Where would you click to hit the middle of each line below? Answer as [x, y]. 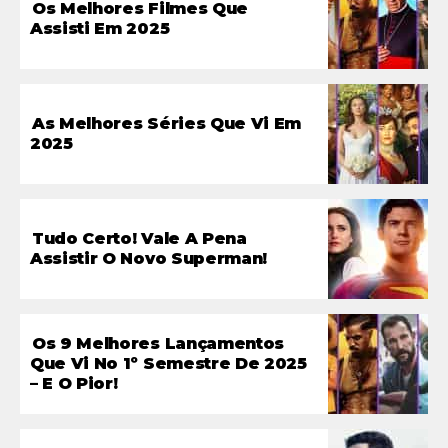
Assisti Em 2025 [100, 28]
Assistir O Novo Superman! [148, 258]
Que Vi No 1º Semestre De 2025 [168, 363]
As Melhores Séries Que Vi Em [167, 123]
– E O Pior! [74, 383]
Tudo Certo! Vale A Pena [139, 238]
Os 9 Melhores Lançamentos [158, 343]
